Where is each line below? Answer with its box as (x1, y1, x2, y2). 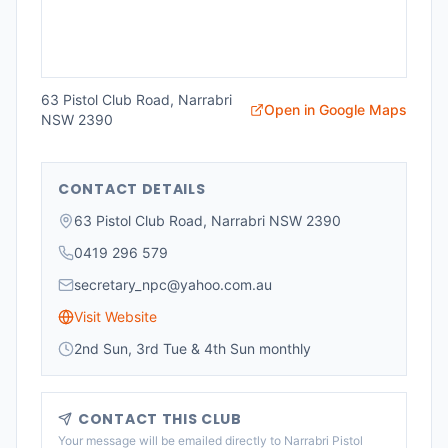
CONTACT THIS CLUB (78, 409, 242, 429)
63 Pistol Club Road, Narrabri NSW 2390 (74, 212, 341, 229)
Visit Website (74, 308, 157, 325)
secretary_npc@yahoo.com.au (74, 276, 272, 293)
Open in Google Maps (264, 101, 407, 118)
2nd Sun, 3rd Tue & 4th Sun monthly (74, 340, 311, 357)
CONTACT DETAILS (58, 179, 206, 199)
